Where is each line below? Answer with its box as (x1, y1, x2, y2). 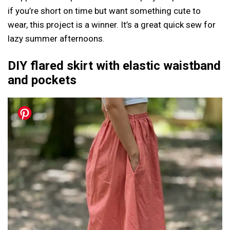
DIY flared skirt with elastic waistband (8, 59, 221, 73)
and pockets (8, 73, 76, 87)
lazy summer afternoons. (8, 33, 105, 44)
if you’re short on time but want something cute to (8, 5, 201, 16)
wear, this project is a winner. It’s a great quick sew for (8, 19, 216, 30)
